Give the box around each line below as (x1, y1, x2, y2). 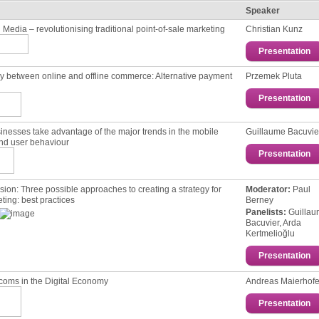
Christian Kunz (246, 24, 303, 33)
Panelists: (246, 207, 286, 217)
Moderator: (246, 184, 291, 194)
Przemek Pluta (246, 71, 302, 80)
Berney (246, 195, 273, 204)
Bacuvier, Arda (246, 218, 301, 228)
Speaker (246, 6, 280, 15)
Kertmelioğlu (246, 229, 295, 239)
